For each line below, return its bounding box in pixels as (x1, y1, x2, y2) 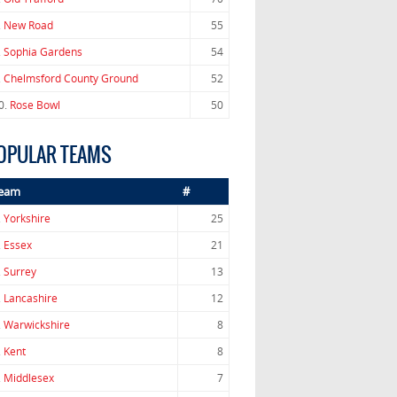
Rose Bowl (9, 97, 60, 113)
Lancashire (3, 291, 58, 307)
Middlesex (3, 370, 54, 386)
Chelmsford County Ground (3, 71, 138, 87)
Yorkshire (3, 211, 51, 227)
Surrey (3, 264, 36, 280)
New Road (3, 18, 53, 34)
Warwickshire (3, 317, 70, 333)
